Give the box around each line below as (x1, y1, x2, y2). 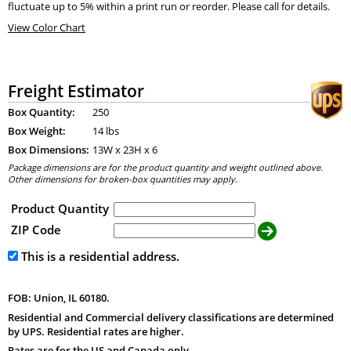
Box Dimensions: (7, 143, 89, 157)
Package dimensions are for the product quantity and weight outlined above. (7, 161, 323, 174)
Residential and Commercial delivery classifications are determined (7, 309, 334, 324)
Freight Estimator (7, 79, 144, 103)
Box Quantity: (7, 105, 75, 120)
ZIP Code (10, 222, 61, 238)
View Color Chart (7, 20, 85, 35)
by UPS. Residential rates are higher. (7, 324, 184, 338)
